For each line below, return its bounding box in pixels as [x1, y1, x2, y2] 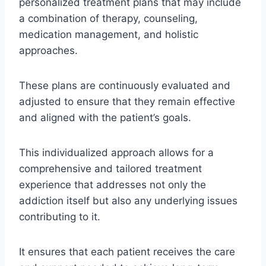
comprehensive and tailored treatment [19, 162, 202, 175]
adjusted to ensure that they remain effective [19, 95, 235, 107]
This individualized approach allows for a [19, 146, 214, 159]
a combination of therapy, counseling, [19, 12, 198, 24]
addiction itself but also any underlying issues [19, 194, 237, 207]
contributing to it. [19, 210, 103, 223]
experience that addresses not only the [19, 178, 206, 191]
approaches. [19, 44, 81, 56]
